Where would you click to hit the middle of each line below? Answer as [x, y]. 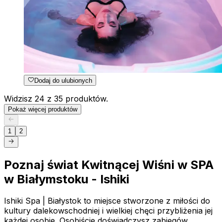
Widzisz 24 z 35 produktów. [56, 98]
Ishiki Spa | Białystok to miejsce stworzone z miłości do [107, 201]
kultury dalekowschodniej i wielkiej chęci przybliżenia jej [108, 211]
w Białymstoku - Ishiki [67, 179]
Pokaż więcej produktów [43, 109]
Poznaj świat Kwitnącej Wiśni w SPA [109, 165]
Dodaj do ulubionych [63, 80]
